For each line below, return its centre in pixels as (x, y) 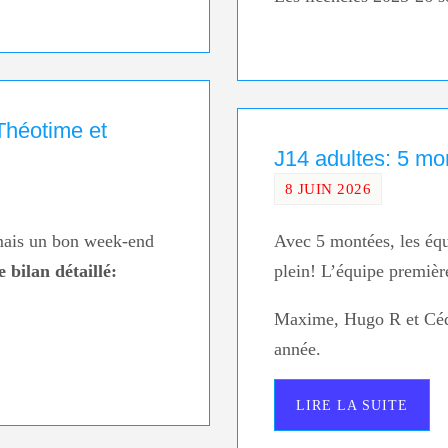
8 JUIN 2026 (328, 188)
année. (297, 349)
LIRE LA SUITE (351, 404)
